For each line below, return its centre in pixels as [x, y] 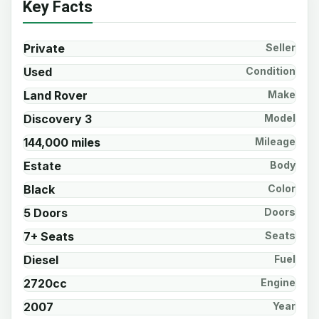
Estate [42, 166]
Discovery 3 [58, 119]
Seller [281, 47]
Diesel [41, 260]
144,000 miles [62, 142]
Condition [271, 71]
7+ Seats [49, 236]
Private [44, 48]
